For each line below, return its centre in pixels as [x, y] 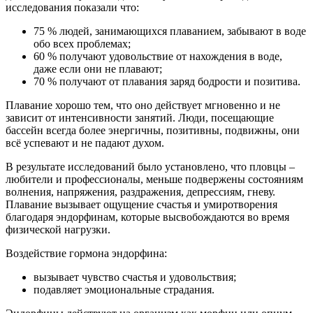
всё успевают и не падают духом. [85, 143]
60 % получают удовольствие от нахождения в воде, [158, 57]
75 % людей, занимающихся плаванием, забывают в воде [170, 31]
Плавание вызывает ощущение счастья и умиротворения [141, 205]
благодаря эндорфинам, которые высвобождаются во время [147, 217]
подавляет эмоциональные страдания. [124, 290]
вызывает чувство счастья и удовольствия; [135, 277]
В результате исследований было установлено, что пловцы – [150, 167]
